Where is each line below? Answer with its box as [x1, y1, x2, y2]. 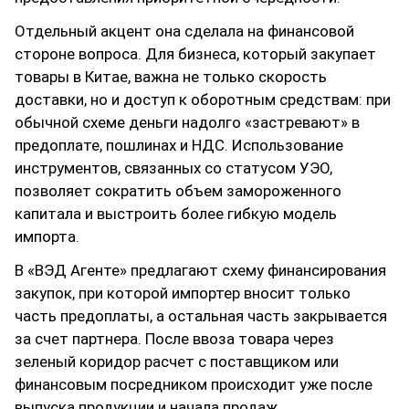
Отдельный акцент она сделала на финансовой [15, 22, 354, 41]
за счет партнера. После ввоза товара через [15, 330, 334, 349]
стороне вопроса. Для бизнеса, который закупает [15, 45, 376, 64]
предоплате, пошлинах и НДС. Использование [15, 136, 343, 155]
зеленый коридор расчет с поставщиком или [15, 352, 339, 372]
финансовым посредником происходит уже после [15, 375, 372, 394]
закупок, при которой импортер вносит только [15, 284, 351, 303]
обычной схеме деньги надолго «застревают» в [15, 113, 360, 132]
